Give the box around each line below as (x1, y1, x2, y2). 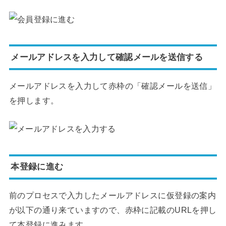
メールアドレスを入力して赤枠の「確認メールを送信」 (9, 81, 216, 90)
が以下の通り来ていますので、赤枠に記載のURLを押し (9, 205, 217, 215)
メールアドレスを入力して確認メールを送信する (11, 51, 203, 62)
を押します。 (9, 95, 59, 105)
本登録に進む (11, 161, 64, 172)
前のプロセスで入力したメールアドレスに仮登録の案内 (9, 191, 216, 200)
